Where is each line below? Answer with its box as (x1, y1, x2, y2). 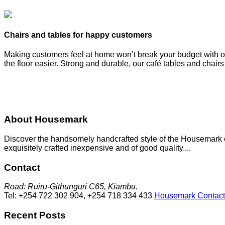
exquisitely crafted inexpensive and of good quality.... (4, 143, 191, 152)
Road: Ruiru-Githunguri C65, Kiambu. (4, 182, 138, 191)
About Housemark (4, 114, 88, 125)
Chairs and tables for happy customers (4, 31, 152, 40)
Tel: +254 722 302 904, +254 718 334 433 (4, 191, 152, 200)
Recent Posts (4, 210, 66, 221)
